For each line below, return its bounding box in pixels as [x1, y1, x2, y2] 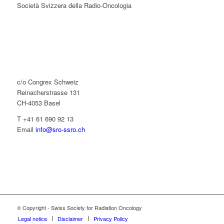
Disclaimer [57, 214, 83, 223]
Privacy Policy [93, 214, 128, 223]
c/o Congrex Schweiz [16, 77, 78, 87]
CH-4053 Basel [16, 98, 60, 108]
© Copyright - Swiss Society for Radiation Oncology [16, 203, 142, 212]
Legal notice [17, 214, 47, 223]
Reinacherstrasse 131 [16, 87, 80, 97]
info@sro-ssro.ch [35, 124, 85, 134]
